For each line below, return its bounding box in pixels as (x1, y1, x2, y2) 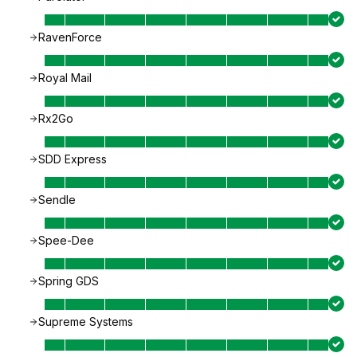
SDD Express (38, 152, 107, 166)
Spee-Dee (38, 233, 94, 247)
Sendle (38, 193, 76, 206)
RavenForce (38, 30, 102, 44)
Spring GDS (38, 274, 99, 288)
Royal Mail (38, 71, 92, 84)
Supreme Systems (38, 315, 133, 328)
